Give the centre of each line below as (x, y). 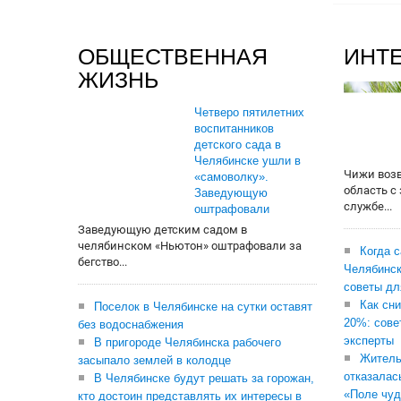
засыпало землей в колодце (154, 360)
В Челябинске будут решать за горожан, (204, 378)
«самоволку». (231, 177)
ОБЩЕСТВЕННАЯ (173, 56)
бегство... (102, 262)
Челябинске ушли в (247, 161)
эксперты (369, 341)
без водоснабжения (131, 324)
